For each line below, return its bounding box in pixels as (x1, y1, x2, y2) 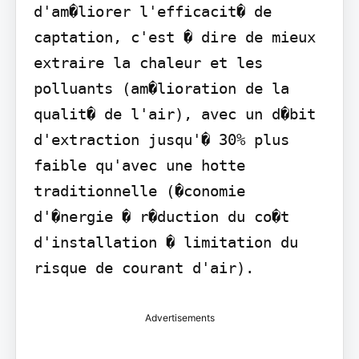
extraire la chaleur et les (33, 53, 263, 71)
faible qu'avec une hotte (33, 155, 245, 174)
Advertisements (144, 311, 215, 324)
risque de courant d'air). (33, 258, 254, 276)
